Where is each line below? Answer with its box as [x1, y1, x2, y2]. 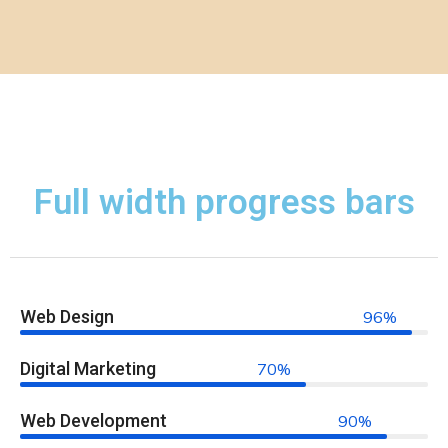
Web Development [20, 410, 167, 431]
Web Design [20, 306, 114, 327]
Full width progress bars [33, 182, 415, 223]
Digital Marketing [20, 358, 156, 379]
